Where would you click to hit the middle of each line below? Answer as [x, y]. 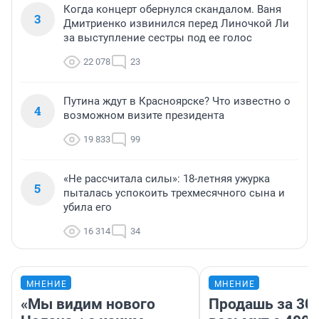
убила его [88, 207]
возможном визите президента [144, 115]
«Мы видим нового [88, 304]
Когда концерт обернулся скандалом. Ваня [172, 9]
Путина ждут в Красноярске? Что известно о [177, 101]
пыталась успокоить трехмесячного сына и [174, 193]
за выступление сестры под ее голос [158, 37]
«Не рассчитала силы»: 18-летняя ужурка [167, 178]
